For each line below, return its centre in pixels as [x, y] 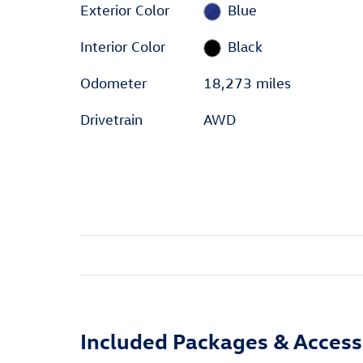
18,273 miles [247, 83]
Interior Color [123, 46]
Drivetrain [111, 119]
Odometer [113, 83]
